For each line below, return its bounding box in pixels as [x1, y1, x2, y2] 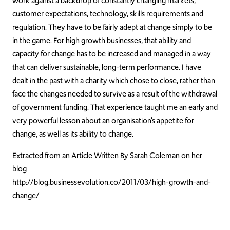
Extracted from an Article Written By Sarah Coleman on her [12, 150, 202, 161]
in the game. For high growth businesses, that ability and [12, 35, 191, 46]
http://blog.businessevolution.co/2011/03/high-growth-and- [12, 177, 211, 188]
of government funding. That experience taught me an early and [12, 102, 218, 113]
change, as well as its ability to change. [12, 128, 133, 140]
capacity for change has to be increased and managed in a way [12, 48, 211, 60]
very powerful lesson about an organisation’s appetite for [12, 115, 194, 126]
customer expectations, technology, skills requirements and [12, 8, 203, 20]
